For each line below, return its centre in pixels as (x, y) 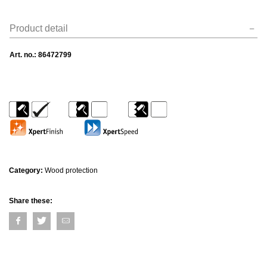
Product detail (39, 28)
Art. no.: (24, 55)
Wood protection (71, 170)
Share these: (31, 201)
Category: (27, 170)
